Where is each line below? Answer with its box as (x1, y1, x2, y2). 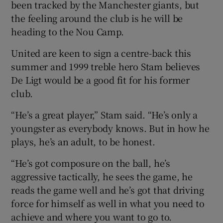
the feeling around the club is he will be (11, 11, 183, 24)
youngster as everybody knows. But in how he (11, 121, 210, 134)
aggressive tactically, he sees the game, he (11, 169, 193, 183)
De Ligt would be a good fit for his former (11, 73, 190, 86)
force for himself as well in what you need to (11, 196, 205, 210)
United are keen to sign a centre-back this (11, 46, 192, 59)
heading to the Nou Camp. (11, 24, 124, 38)
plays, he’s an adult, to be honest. (11, 134, 155, 148)
